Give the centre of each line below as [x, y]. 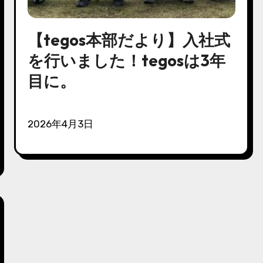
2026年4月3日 [64, 124]
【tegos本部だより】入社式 [129, 40]
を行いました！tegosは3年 [127, 60]
